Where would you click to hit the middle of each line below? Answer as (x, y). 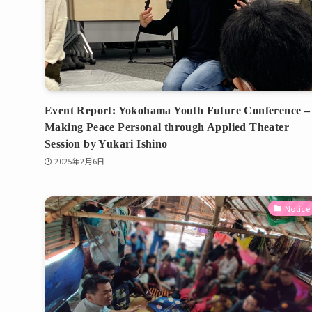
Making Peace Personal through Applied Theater (167, 127)
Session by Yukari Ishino (106, 143)
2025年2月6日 (80, 161)
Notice (297, 208)
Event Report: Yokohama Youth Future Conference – (178, 110)
